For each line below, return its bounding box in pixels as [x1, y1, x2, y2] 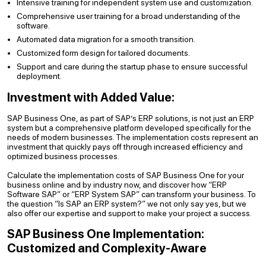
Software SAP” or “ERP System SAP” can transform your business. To [7, 189, 256, 199]
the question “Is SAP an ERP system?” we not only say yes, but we [7, 199, 246, 208]
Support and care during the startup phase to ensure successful [17, 62, 248, 71]
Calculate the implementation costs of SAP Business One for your [7, 170, 244, 180]
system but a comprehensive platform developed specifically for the [7, 123, 251, 132]
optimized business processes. [7, 151, 119, 161]
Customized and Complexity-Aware [7, 241, 207, 255]
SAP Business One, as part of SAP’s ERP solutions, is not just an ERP [7, 113, 254, 123]
